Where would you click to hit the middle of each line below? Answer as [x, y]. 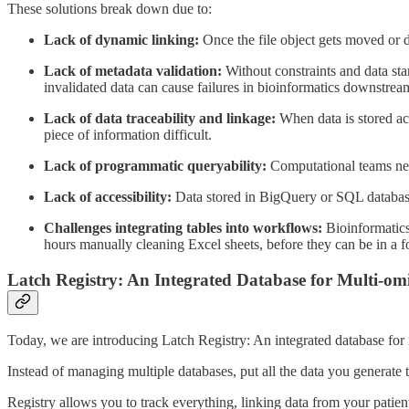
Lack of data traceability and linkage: [160, 119]
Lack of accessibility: [108, 197]
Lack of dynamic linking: [121, 40]
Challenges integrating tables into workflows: [185, 228]
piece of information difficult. [128, 135]
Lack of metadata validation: [135, 71]
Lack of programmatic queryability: [155, 166]
